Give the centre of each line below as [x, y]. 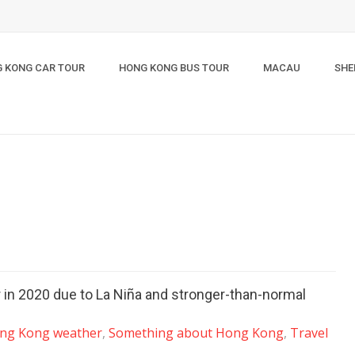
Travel [309, 333]
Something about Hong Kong [196, 333]
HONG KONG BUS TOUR [174, 68]
